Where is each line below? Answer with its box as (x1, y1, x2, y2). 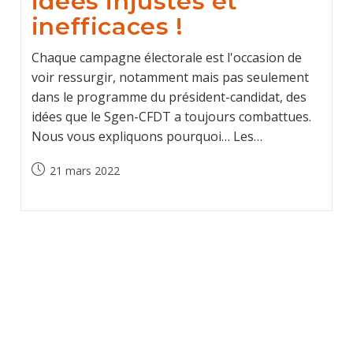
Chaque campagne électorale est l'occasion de (31, 49, 302, 66)
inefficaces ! (31, 12, 184, 41)
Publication (30, 162, 87, 177)
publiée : (30, 179, 72, 194)
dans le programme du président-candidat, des (31, 88, 307, 106)
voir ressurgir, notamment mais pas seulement (31, 69, 309, 86)
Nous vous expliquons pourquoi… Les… (31, 128, 262, 145)
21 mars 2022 (49, 163, 120, 178)
